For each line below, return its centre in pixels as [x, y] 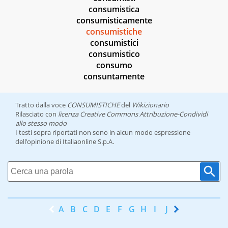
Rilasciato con [37, 114]
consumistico [114, 54]
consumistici [114, 43]
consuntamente [114, 77]
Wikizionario [150, 105]
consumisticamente [114, 21]
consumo [114, 65]
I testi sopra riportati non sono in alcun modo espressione [103, 133]
